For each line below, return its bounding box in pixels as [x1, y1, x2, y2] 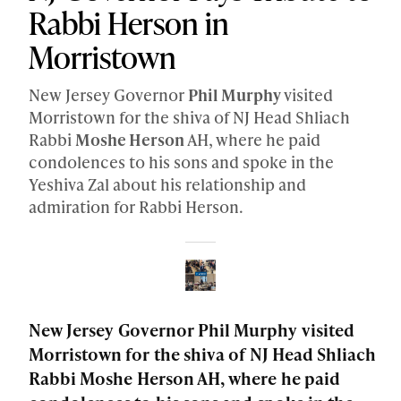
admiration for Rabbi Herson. [29, 194, 243, 218]
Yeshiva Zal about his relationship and [29, 172, 306, 195]
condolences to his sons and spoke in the [29, 149, 334, 173]
